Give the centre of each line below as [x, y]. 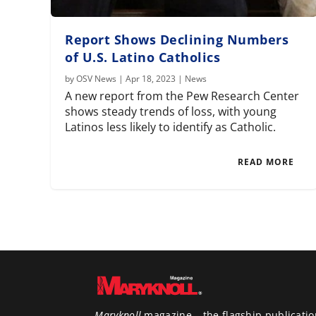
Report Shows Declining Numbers [177, 40]
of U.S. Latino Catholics [143, 57]
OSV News [97, 79]
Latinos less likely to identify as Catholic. [171, 127]
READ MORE [266, 162]
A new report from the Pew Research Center [182, 96]
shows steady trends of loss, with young [171, 112]
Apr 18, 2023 [151, 79]
